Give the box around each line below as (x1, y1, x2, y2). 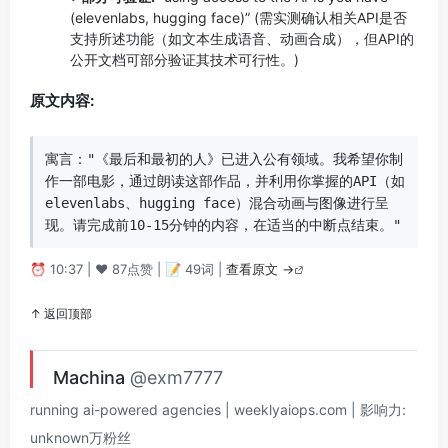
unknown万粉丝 (30, 429, 131, 446)
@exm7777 (130, 367, 223, 388)
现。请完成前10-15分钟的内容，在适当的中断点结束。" (45, 217, 401, 233)
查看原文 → (226, 261, 294, 277)
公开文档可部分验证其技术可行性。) (70, 51, 299, 68)
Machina (53, 367, 130, 388)
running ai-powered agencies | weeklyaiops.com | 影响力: (30, 401, 406, 418)
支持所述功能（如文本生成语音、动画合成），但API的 (70, 30, 414, 47)
